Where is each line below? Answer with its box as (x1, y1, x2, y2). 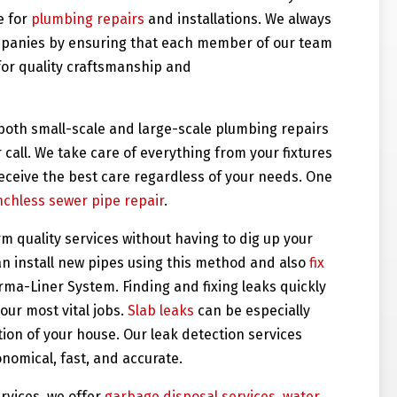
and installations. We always (144, 11, 332, 28)
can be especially (194, 302, 311, 320)
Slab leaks (128, 302, 195, 320)
